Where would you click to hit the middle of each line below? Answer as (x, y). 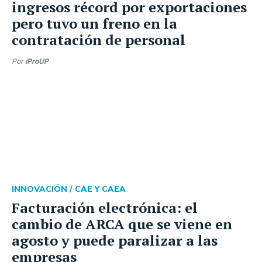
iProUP (37, 61)
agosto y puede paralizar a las (115, 240)
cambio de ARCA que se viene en (122, 224)
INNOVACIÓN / (43, 189)
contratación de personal (99, 40)
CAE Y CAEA (100, 189)
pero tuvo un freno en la (94, 23)
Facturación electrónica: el (105, 208)
